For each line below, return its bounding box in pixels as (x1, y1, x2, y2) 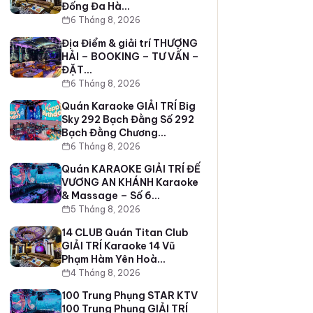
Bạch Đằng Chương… (61, 126, 166, 139)
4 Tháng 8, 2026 (70, 267, 140, 278)
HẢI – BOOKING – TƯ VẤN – (61, 50, 199, 63)
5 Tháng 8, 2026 (70, 204, 140, 215)
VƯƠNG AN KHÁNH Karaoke (61, 176, 198, 189)
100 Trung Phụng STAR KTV (61, 289, 198, 303)
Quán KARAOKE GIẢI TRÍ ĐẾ (61, 163, 201, 176)
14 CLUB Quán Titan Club (61, 226, 189, 239)
